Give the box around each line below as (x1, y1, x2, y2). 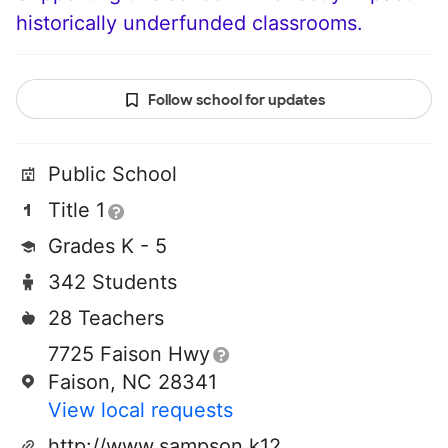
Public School (48, 162, 177, 187)
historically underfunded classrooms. (16, 11, 363, 36)
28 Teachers (48, 306, 164, 331)
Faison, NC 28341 (48, 370, 217, 395)
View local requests (48, 398, 233, 423)
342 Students (48, 270, 177, 295)
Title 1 (48, 198, 105, 223)
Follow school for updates (147, 91, 325, 110)
